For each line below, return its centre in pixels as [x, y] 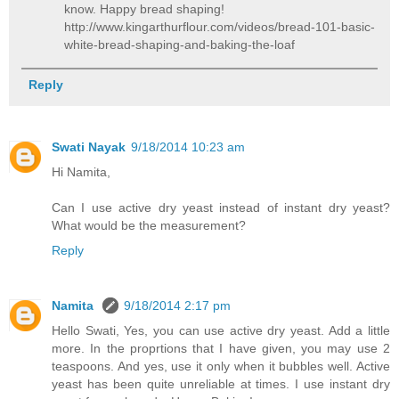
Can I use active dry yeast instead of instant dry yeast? [221, 207]
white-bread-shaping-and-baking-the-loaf [180, 44]
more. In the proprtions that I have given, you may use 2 [221, 348]
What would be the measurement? [149, 225]
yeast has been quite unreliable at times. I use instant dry [221, 383]
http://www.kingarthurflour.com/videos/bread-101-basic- [220, 26]
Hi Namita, [81, 171]
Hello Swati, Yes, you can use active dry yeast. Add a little [221, 330]
